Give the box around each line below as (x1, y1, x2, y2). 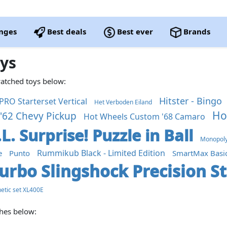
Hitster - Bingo (159, 95, 222, 107)
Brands (181, 26, 210, 37)
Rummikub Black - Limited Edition (37, 147, 166, 159)
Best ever (115, 26, 153, 37)
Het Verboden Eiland (94, 98, 153, 106)
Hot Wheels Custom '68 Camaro (84, 111, 206, 122)
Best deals (45, 26, 87, 37)
